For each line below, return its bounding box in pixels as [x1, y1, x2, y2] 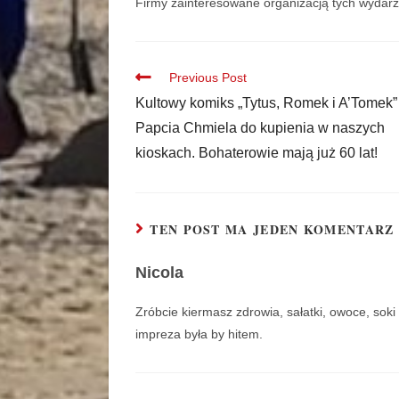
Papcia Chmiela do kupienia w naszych [135, 120, 385, 136]
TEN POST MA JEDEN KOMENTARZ [150, 220, 395, 240]
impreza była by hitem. [135, 327, 263, 342]
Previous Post [169, 70, 247, 85]
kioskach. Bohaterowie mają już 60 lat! [135, 145, 378, 161]
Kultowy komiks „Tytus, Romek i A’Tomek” [135, 95, 397, 111]
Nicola [135, 264, 183, 282]
